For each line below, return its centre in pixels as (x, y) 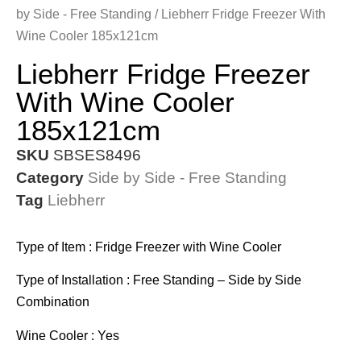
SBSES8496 (97, 155)
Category (50, 178)
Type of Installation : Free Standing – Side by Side (159, 280)
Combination (53, 302)
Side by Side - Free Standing (187, 178)
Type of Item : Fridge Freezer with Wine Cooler (149, 247)
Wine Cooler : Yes (68, 335)
